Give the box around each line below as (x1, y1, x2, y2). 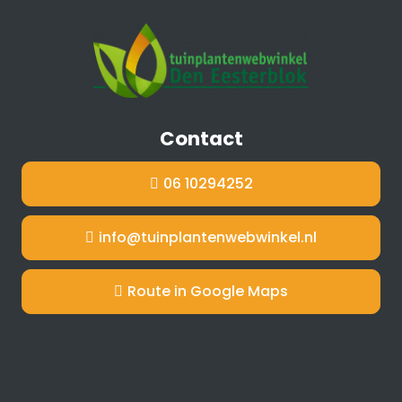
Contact (159, 125, 243, 152)
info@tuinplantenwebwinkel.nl (99, 226, 317, 248)
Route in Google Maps (127, 280, 288, 301)
